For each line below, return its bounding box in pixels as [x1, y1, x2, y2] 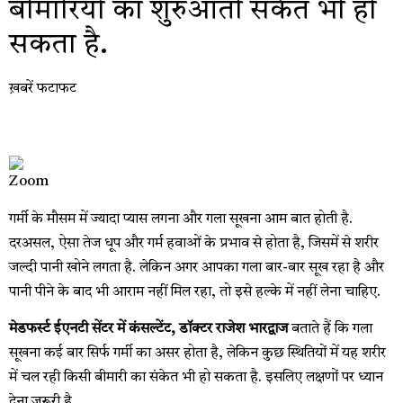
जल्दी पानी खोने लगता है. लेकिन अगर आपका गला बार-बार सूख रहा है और [9, 260, 384, 275]
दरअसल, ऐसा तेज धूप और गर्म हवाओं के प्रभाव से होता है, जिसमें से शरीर [9, 236, 379, 251]
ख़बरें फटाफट [9, 81, 76, 96]
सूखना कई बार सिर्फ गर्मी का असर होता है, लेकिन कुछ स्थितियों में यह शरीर [9, 346, 386, 362]
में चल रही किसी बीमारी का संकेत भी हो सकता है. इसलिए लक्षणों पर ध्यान [9, 371, 383, 386]
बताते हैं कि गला [288, 322, 372, 337]
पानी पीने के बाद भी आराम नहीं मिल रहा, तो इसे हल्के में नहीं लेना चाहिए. [9, 284, 381, 300]
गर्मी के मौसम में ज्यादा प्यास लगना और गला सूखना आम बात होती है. [9, 211, 353, 227]
